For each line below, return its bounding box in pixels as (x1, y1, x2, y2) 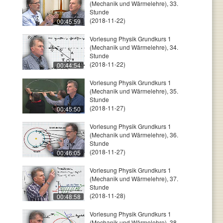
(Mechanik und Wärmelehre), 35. (90, 87, 178, 95)
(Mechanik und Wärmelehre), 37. (90, 174, 178, 183)
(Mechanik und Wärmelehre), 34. (90, 43, 178, 51)
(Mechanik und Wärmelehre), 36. (90, 130, 178, 139)
